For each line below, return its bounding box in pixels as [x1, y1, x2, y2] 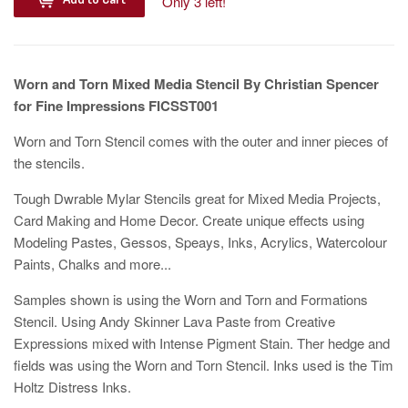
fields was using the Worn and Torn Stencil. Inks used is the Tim [14, 354, 393, 374]
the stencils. [14, 152, 85, 172]
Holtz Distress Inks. [14, 376, 131, 396]
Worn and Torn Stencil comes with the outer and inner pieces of [14, 130, 388, 150]
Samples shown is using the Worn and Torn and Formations [14, 289, 368, 309]
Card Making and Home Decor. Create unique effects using [14, 209, 364, 229]
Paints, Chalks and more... [14, 253, 171, 273]
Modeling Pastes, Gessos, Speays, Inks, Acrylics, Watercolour [14, 231, 387, 251]
